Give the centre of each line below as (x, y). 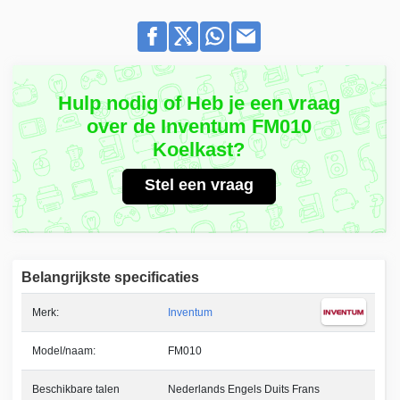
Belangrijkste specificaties (111, 278)
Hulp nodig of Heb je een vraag (199, 104)
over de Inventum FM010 (199, 127)
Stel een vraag (199, 185)
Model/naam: (64, 351)
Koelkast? (199, 150)
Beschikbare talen (76, 390)
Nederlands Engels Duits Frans (244, 390)
